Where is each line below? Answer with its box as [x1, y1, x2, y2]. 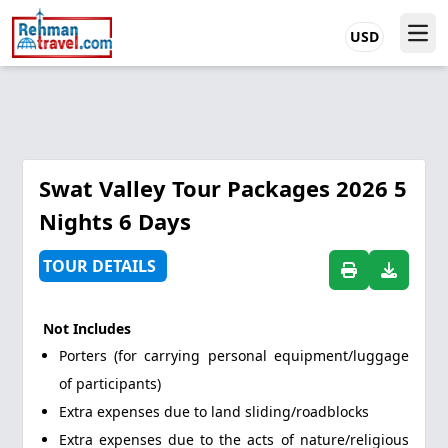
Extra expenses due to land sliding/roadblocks [59, 402, 370, 421]
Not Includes [43, 319, 132, 338]
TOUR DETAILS [43, 255, 157, 277]
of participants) [59, 374, 162, 393]
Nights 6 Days [39, 206, 192, 236]
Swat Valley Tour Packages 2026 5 [39, 173, 408, 203]
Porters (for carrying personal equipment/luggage [59, 346, 409, 365]
